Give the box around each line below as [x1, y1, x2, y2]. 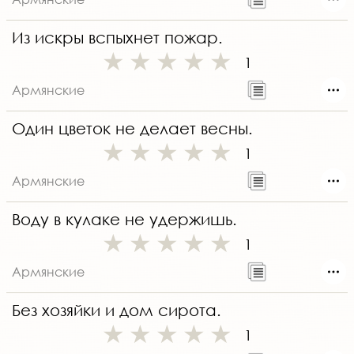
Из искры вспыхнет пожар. [12, 28, 223, 47]
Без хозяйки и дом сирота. [12, 301, 221, 320]
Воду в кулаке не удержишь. [12, 210, 237, 229]
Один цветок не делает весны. [12, 119, 253, 138]
